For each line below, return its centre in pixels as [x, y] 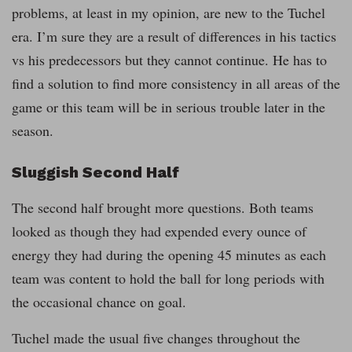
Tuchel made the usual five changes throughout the [156, 338]
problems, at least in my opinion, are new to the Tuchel [169, 13]
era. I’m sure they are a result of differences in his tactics [174, 37]
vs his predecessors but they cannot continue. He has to [169, 60]
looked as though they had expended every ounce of [159, 231]
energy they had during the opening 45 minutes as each [169, 255]
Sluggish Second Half [95, 172]
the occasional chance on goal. [99, 302]
